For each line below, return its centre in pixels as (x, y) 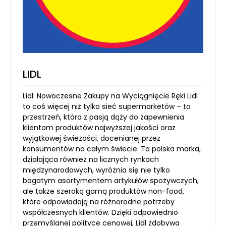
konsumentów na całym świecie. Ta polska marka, (112, 149)
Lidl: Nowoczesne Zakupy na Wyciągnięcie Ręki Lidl (110, 96)
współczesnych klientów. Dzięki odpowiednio (100, 212)
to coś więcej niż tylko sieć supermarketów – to (107, 106)
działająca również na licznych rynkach (91, 159)
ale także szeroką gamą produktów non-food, (103, 191)
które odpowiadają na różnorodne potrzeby (99, 202)
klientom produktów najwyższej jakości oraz (99, 128)
